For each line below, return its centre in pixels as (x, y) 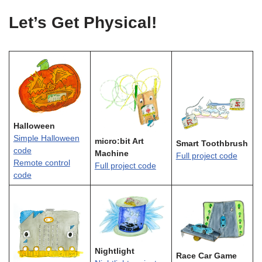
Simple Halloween (46, 139)
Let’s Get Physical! (83, 23)
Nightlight (114, 251)
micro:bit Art (119, 141)
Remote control (42, 163)
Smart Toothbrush (212, 144)
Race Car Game (206, 256)
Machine (111, 153)
